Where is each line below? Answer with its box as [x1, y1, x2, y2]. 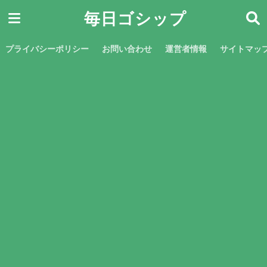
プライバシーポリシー [5, 44, 89, 54]
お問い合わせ [102, 44, 152, 54]
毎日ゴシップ [83, 8, 187, 29]
